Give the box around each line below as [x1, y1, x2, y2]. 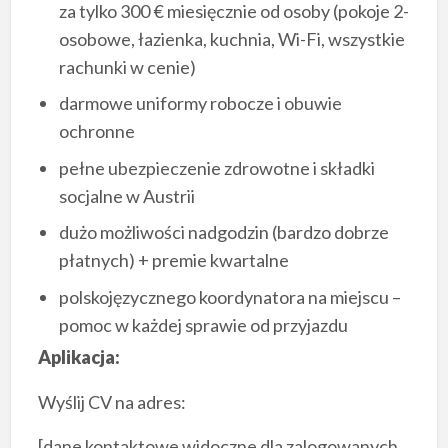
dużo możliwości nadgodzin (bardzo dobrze [58, 221, 389, 244]
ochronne [58, 120, 135, 143]
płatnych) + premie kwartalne [58, 249, 289, 272]
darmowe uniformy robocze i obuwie [58, 92, 342, 115]
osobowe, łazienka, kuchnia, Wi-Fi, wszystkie [58, 27, 405, 50]
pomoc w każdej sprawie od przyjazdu [58, 313, 348, 336]
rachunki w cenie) [58, 55, 196, 78]
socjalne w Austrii [58, 184, 195, 207]
